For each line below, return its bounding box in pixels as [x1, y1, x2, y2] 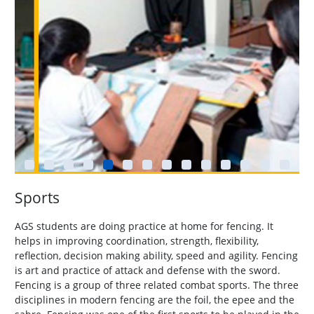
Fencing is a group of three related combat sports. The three [15, 278, 299, 292]
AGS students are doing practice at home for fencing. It [15, 219, 273, 233]
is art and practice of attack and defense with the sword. [15, 263, 280, 277]
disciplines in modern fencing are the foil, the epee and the [15, 292, 294, 306]
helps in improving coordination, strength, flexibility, [15, 233, 259, 247]
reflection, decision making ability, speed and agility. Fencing [15, 248, 298, 262]
